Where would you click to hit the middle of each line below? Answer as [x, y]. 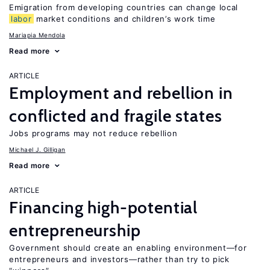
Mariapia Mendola [37, 35]
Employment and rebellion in [121, 93]
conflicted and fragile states [116, 116]
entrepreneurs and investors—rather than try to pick [119, 259]
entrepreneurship [75, 230]
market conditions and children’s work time [124, 19]
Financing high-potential [104, 207]
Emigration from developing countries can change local [124, 7]
